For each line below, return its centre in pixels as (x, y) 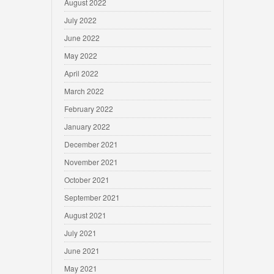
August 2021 (85, 215)
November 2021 (91, 162)
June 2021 (82, 250)
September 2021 (92, 197)
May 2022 (81, 55)
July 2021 (80, 233)
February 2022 (89, 109)
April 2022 (81, 73)
